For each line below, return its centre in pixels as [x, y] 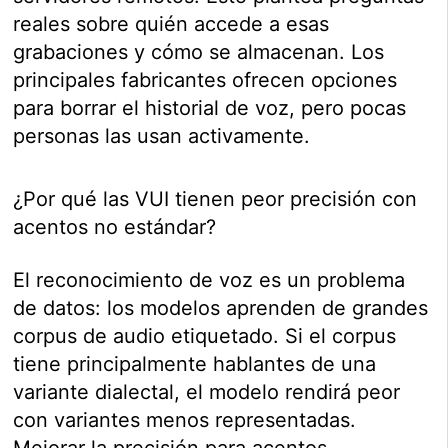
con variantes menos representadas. [185, 419]
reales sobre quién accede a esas [171, 23]
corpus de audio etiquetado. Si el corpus [205, 335]
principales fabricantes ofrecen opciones [205, 79]
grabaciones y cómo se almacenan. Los [199, 51]
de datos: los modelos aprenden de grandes [221, 307]
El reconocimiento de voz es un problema [209, 279]
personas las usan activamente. [162, 135]
